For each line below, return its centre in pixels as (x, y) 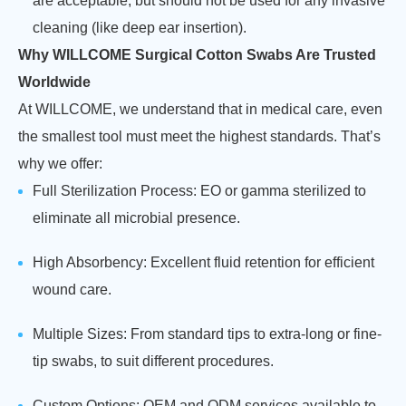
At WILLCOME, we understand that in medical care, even (200, 109)
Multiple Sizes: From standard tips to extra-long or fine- (207, 334)
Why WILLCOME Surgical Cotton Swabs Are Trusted (197, 55)
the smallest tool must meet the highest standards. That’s (199, 136)
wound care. (72, 290)
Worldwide (54, 82)
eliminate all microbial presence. (136, 218)
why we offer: (60, 164)
